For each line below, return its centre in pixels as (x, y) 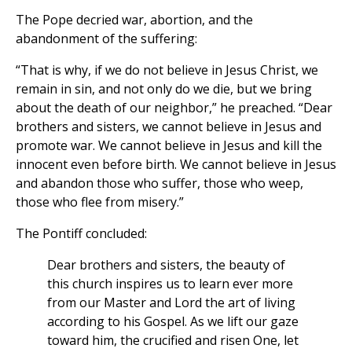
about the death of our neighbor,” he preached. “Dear (174, 108)
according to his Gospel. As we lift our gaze (173, 322)
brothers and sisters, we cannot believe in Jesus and (169, 127)
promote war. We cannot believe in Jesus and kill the (169, 146)
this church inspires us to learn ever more (170, 284)
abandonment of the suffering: (106, 39)
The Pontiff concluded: (81, 234)
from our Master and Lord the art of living (171, 303)
